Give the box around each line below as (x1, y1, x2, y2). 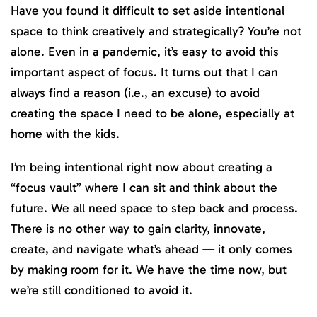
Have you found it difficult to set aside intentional (11, 2, 284, 18)
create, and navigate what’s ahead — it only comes (11, 241, 292, 257)
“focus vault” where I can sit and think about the (11, 179, 277, 195)
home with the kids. (11, 125, 120, 142)
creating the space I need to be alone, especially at (11, 105, 294, 121)
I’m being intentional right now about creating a (11, 158, 272, 175)
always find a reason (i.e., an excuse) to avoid (11, 84, 260, 100)
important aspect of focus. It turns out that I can (11, 64, 278, 80)
